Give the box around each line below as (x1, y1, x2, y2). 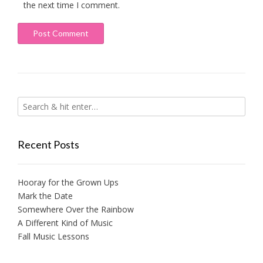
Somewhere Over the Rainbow (18, 203, 134, 215)
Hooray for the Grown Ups (18, 176, 119, 188)
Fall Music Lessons (18, 230, 89, 242)
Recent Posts (18, 137, 79, 151)
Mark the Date (18, 190, 73, 201)
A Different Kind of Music (18, 217, 113, 228)
